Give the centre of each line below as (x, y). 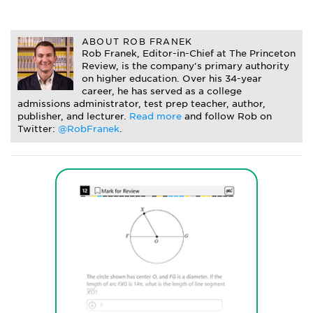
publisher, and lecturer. (73, 116)
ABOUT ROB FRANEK (137, 42)
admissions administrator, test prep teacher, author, (141, 104)
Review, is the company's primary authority (185, 66)
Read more (157, 116)
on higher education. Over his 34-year (172, 79)
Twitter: (38, 129)
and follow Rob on (228, 116)
